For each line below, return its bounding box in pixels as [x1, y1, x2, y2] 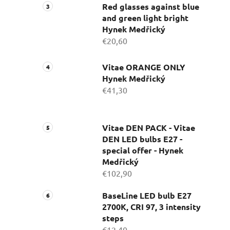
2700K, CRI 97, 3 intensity [102, 201, 201, 213]
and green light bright [102, 12, 188, 24]
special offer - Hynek [102, 145, 183, 156]
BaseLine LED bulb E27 [102, 190, 191, 201]
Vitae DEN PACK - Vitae [102, 122, 195, 133]
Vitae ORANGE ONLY [102, 62, 185, 73]
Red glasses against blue [102, 1, 199, 12]
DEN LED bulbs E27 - [102, 133, 182, 145]
